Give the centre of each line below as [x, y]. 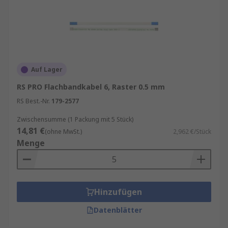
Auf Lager [47, 69]
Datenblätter [118, 210]
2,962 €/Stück [192, 132]
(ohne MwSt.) [63, 132]
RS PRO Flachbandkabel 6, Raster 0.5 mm [91, 87]
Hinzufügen [118, 192]
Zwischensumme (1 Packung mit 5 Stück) [75, 119]
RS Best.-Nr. [33, 101]
